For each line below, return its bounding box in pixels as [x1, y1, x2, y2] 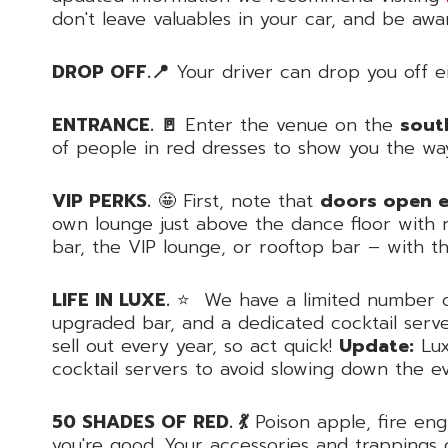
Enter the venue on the [178, 110, 400, 139]
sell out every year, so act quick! [52, 331, 339, 360]
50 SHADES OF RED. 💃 [52, 407, 248, 436]
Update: [339, 331, 414, 360]
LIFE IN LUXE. [52, 285, 170, 314]
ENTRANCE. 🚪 [52, 110, 178, 139]
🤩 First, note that [151, 186, 320, 215]
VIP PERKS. [52, 186, 151, 215]
